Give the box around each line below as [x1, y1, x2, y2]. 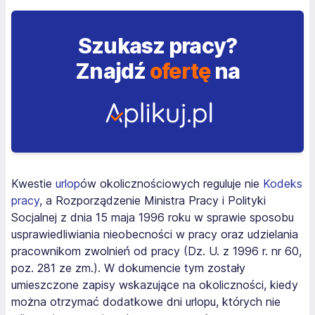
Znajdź [75, 58, 150, 84]
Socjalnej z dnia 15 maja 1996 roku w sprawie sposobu [11, 210, 294, 224]
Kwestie [11, 176, 56, 191]
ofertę [149, 58, 211, 84]
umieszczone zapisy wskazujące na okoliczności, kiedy [11, 278, 298, 292]
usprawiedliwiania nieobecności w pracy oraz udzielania [11, 227, 298, 241]
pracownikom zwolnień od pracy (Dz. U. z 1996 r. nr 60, [11, 244, 302, 258]
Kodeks [263, 176, 302, 191]
